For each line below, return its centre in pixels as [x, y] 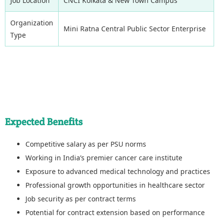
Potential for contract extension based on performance [115, 212]
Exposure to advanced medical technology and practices [118, 171]
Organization [32, 22]
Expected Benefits [44, 121]
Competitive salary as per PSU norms [86, 144]
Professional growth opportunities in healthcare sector [115, 185]
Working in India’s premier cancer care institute [104, 157]
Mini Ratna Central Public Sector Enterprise [135, 28]
